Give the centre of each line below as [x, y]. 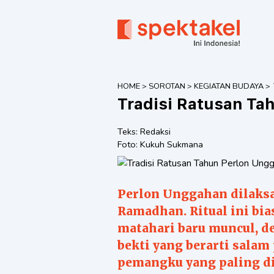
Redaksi [155, 131]
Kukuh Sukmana [172, 144]
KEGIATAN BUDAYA [229, 86]
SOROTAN [167, 86]
